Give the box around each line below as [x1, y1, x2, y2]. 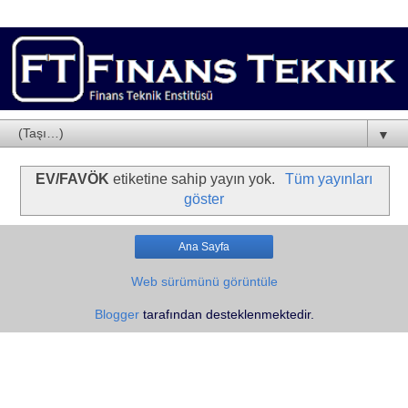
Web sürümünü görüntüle [130, 274, 278, 290]
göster [184, 191, 224, 208]
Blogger [94, 307, 139, 322]
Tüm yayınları [284, 171, 372, 188]
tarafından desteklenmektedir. [138, 307, 314, 322]
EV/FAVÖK [36, 171, 110, 188]
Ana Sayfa [178, 240, 229, 254]
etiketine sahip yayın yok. [109, 171, 280, 188]
